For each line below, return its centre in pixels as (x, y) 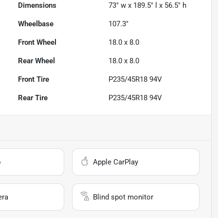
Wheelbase (36, 24)
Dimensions (37, 6)
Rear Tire (33, 98)
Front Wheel (37, 43)
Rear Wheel (37, 61)
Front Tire (34, 80)
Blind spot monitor (123, 197)
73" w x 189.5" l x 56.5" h (148, 6)
